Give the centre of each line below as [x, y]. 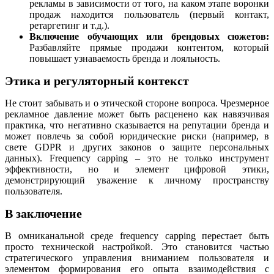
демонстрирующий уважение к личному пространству [137, 180]
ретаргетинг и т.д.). [69, 25]
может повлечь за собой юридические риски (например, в [137, 136]
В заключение [43, 213]
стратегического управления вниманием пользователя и [137, 257]
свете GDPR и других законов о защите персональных [137, 147]
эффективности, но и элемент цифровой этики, [137, 169]
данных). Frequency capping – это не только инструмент [137, 158]
